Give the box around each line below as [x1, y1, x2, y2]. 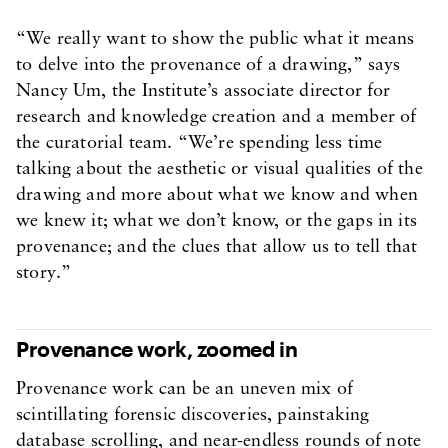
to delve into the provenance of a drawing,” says [16, 56, 401, 75]
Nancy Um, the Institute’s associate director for [16, 82, 391, 101]
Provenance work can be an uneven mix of [16, 380, 354, 399]
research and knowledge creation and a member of [16, 108, 417, 127]
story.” [16, 264, 72, 283]
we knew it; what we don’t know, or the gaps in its [16, 212, 417, 231]
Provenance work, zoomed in [16, 336, 298, 361]
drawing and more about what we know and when [16, 186, 418, 205]
